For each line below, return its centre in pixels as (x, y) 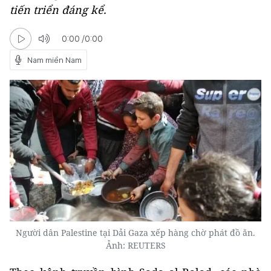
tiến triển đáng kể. (58, 10)
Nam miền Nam (54, 60)
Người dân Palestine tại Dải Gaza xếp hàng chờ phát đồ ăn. (135, 233)
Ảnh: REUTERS (135, 246)
